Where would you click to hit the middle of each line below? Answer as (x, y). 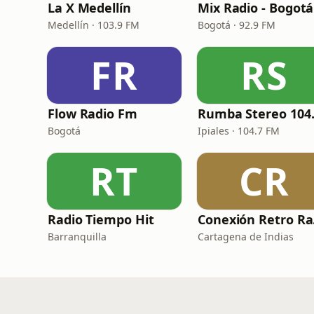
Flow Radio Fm (93, 114)
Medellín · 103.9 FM (94, 25)
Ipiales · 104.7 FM (239, 131)
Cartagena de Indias (246, 237)
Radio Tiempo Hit (101, 219)
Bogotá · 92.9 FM (237, 25)
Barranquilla (77, 237)
